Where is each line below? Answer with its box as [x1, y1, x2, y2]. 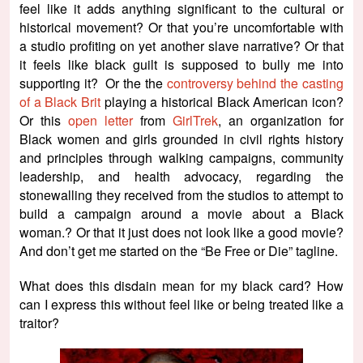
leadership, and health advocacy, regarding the [19, 166, 344, 186]
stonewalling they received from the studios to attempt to [19, 185, 344, 204]
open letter [68, 110, 133, 130]
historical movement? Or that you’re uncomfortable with [19, 17, 344, 36]
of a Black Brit [19, 92, 100, 111]
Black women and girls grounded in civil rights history [19, 129, 344, 148]
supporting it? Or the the [19, 73, 167, 92]
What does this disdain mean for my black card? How [19, 275, 344, 295]
